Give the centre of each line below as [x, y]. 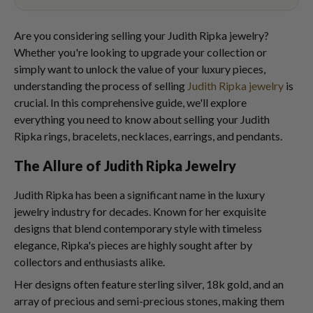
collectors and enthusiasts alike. [89, 262]
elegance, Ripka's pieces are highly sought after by [133, 245]
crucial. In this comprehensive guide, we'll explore [130, 102]
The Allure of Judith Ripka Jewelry [125, 166]
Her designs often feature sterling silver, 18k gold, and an [149, 284]
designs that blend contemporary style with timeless [138, 228]
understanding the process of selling [101, 86]
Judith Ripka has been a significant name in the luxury [139, 195]
